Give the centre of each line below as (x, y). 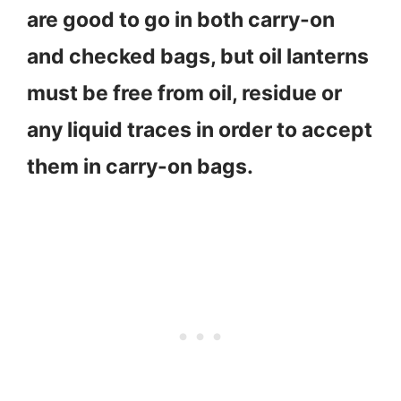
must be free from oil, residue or (184, 93)
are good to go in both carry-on (181, 19)
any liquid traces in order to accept (200, 129)
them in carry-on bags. (142, 166)
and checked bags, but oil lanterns (198, 56)
